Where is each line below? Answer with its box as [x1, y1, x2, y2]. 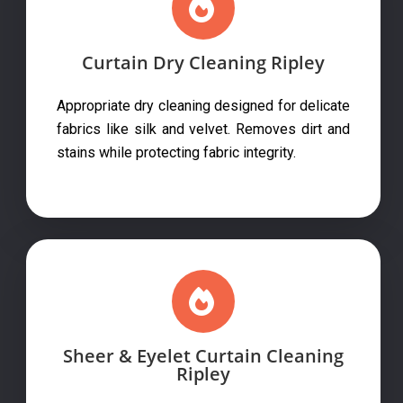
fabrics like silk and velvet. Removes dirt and [57, 120, 350, 138]
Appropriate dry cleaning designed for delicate [57, 96, 350, 114]
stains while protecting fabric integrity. [57, 143, 296, 161]
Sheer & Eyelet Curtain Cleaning [63, 343, 344, 368]
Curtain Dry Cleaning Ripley [82, 49, 325, 75]
